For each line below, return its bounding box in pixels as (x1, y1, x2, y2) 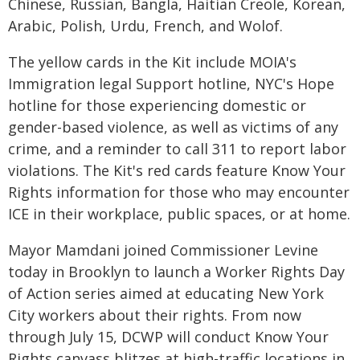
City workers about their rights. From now (8, 305, 301, 325)
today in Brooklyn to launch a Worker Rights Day (8, 262, 345, 281)
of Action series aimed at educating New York (8, 284, 324, 303)
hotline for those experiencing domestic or (8, 96, 306, 115)
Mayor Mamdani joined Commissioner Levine (8, 240, 318, 260)
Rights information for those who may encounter (8, 182, 350, 202)
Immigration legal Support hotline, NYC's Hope (8, 74, 334, 93)
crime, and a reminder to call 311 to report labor (8, 139, 346, 158)
